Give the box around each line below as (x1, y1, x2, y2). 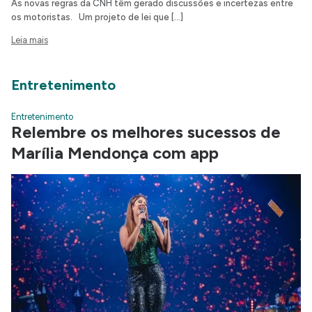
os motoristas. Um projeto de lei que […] (11, 12, 183, 23)
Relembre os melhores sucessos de (11, 122, 281, 143)
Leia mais (11, 35, 48, 46)
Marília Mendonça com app (11, 143, 219, 164)
